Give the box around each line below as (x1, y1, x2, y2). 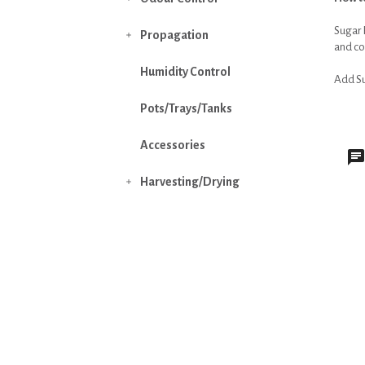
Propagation (140, 29, 209, 42)
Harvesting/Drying (140, 175, 240, 188)
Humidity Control (140, 65, 231, 78)
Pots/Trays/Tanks (140, 102, 232, 115)
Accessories (140, 139, 205, 152)
